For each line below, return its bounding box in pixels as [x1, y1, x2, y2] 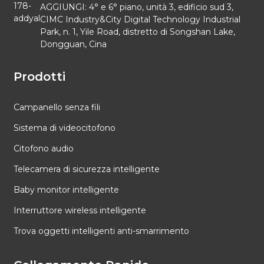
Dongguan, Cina [39, 38, 107, 49]
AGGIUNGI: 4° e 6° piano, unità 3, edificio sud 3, [39, 1, 233, 12]
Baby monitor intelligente [13, 184, 119, 195]
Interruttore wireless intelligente [13, 204, 146, 216]
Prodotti [13, 69, 65, 84]
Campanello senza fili [13, 101, 100, 113]
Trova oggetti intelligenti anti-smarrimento [13, 225, 189, 236]
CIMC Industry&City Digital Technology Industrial [39, 14, 240, 25]
